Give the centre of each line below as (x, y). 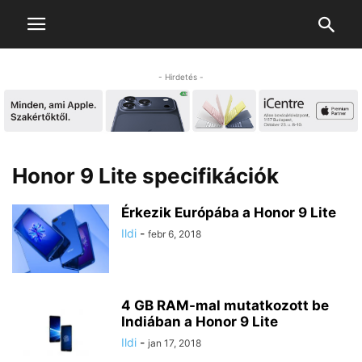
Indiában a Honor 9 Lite (200, 322)
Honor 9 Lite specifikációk (145, 176)
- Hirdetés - (181, 77)
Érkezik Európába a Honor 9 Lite (229, 213)
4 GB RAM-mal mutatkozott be (225, 306)
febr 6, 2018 (175, 234)
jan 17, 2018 (175, 343)
